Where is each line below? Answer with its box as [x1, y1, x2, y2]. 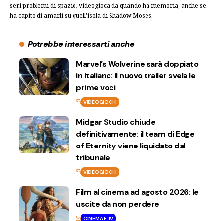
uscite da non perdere [76, 198, 159, 209]
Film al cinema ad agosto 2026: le [76, 186, 199, 197]
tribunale [76, 152, 110, 163]
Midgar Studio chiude [76, 116, 155, 127]
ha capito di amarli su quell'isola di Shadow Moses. [10, 11, 153, 20]
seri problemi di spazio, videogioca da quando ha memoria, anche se [10, 1, 206, 10]
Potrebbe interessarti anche [27, 38, 135, 49]
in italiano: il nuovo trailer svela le [76, 70, 195, 81]
